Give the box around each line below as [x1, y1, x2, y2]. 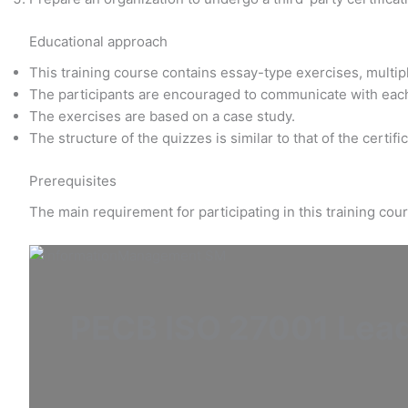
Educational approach [29, 32, 168, 50]
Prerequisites [29, 171, 117, 189]
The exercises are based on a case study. [29, 107, 299, 125]
